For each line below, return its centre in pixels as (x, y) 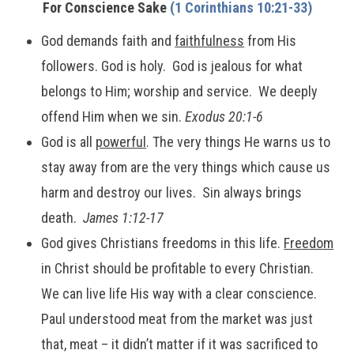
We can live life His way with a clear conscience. (179, 294)
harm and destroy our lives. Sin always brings (172, 192)
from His (271, 41)
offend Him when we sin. (113, 117)
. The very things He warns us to (239, 142)
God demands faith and (108, 41)
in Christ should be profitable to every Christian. (179, 268)
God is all (69, 142)
